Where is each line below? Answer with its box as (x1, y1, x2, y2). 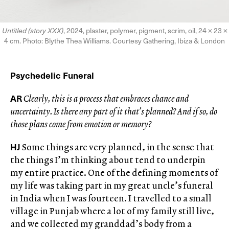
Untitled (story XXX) (2, 25, 63, 36)
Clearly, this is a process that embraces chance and (24, 91, 189, 105)
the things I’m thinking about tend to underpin (10, 153, 205, 166)
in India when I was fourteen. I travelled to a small (10, 191, 212, 204)
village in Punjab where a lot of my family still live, (10, 204, 214, 217)
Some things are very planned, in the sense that (20, 140, 214, 153)
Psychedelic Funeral (10, 68, 94, 82)
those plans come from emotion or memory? (10, 117, 151, 130)
